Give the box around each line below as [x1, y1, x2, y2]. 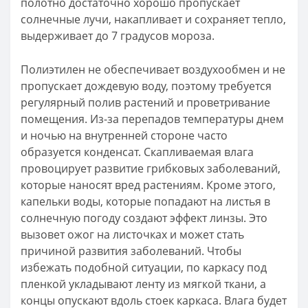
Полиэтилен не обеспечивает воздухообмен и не [21, 61, 285, 77]
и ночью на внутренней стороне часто [21, 127, 228, 143]
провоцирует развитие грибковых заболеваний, [21, 160, 280, 176]
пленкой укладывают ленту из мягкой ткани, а [21, 276, 266, 291]
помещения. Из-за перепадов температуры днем [21, 111, 284, 126]
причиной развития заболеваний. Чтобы [21, 243, 241, 258]
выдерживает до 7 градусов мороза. [21, 27, 214, 43]
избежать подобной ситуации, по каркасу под [21, 259, 267, 275]
